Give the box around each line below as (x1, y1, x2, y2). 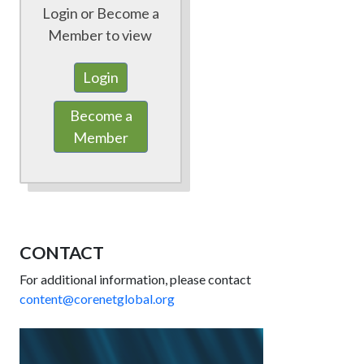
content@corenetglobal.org (19, 291, 175, 307)
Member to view (47, 26, 154, 45)
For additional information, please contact (19, 271, 251, 288)
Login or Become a (42, 4, 159, 23)
